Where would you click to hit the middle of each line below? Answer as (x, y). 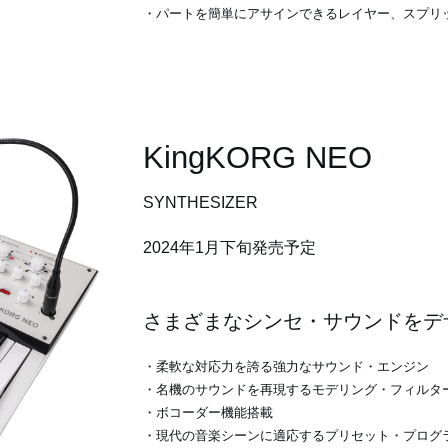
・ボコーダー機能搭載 (207, 413)
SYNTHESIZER (200, 203)
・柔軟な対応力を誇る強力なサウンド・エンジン (285, 367)
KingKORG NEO (257, 158)
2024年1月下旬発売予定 (229, 248)
